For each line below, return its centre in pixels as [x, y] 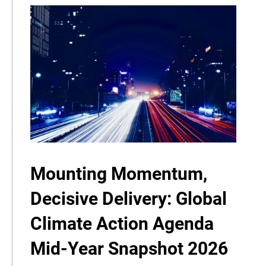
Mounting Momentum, [119, 174]
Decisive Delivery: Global [129, 199]
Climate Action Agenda [122, 224]
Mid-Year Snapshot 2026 [129, 249]
